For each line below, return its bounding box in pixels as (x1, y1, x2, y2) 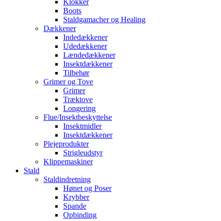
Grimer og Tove (43, 77, 93, 86)
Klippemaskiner (43, 157, 93, 166)
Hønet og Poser (63, 184, 111, 192)
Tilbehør (63, 69, 89, 77)
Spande (63, 202, 86, 210)
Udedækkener (63, 42, 107, 50)
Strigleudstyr (63, 148, 103, 157)
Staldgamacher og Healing (63, 15, 146, 24)
